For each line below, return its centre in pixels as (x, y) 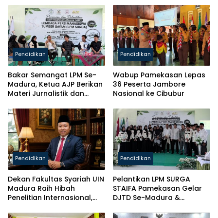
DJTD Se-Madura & (146, 197)
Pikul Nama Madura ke (47, 207)
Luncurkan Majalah (146, 207)
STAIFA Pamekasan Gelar (157, 188)
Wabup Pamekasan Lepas (159, 75)
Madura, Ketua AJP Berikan (55, 84)
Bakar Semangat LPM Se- (52, 75)
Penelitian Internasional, (50, 197)
